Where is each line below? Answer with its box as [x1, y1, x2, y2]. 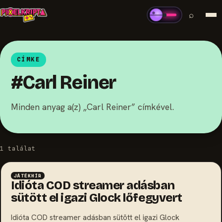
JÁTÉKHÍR [13, 173, 42, 179]
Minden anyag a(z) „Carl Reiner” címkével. [11, 101, 174, 113]
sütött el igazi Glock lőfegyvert [11, 191, 182, 205]
